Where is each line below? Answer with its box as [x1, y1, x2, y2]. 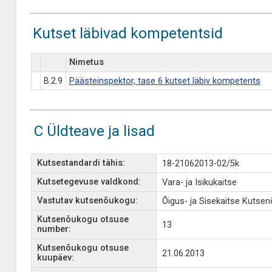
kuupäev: [36, 253, 74, 263]
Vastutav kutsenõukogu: [36, 195, 138, 206]
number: [36, 224, 71, 234]
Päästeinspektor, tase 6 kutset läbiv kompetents [69, 76, 260, 86]
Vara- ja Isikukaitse [161, 177, 237, 188]
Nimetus [69, 57, 104, 67]
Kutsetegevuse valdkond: [36, 177, 141, 187]
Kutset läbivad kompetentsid [32, 24, 223, 42]
